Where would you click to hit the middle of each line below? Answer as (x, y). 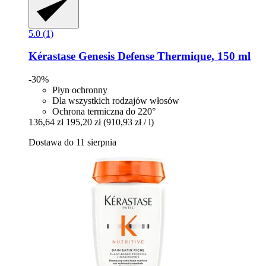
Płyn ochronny (80, 90)
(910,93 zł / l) (129, 122)
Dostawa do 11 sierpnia (72, 142)
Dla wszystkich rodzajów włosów (116, 101)
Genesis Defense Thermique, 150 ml (163, 56)
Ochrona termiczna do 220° (104, 112)
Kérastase (52, 56)
